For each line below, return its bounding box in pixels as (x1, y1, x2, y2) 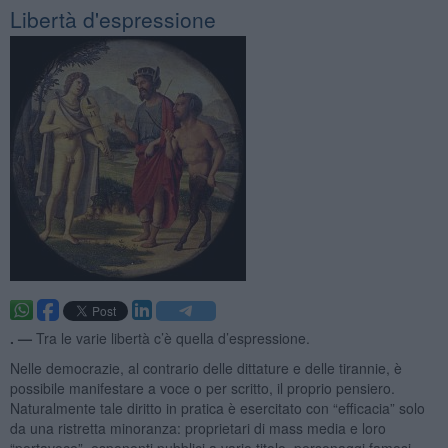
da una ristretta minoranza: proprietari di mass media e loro (9, 417, 386, 438)
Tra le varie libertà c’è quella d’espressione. (35, 327, 310, 348)
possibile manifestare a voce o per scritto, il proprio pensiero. (9, 377, 395, 398)
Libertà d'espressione (9, 3, 216, 34)
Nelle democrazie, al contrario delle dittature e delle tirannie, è (9, 357, 402, 378)
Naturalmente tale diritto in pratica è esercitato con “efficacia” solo (9, 397, 425, 418)
